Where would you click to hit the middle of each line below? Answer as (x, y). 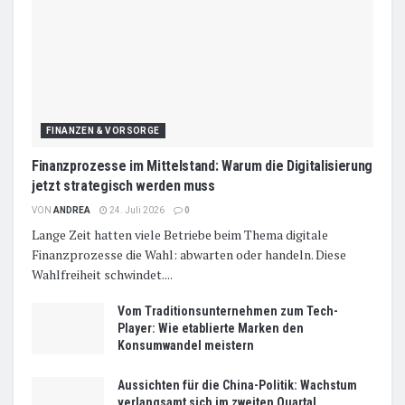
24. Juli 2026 (136, 210)
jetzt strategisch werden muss (123, 185)
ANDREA (72, 210)
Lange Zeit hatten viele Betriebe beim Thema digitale (180, 234)
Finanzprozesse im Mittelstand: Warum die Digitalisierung (202, 165)
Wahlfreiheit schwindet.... (102, 274)
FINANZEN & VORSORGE (103, 130)
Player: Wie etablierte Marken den (211, 328)
